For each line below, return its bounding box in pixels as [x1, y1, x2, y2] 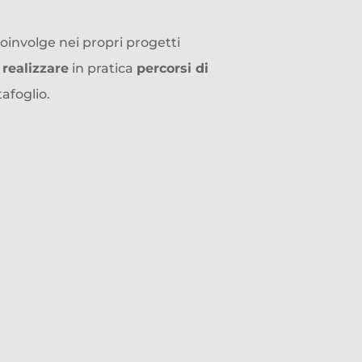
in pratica [69, 60, 137, 76]
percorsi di [137, 60, 208, 76]
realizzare [2, 60, 69, 76]
